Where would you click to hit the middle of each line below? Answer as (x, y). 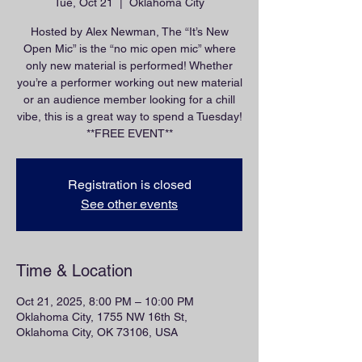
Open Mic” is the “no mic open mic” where (129, 48)
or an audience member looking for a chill (129, 99)
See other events (129, 204)
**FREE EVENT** (129, 133)
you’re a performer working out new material (129, 82)
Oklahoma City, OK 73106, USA (97, 332)
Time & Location (74, 271)
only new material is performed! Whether (129, 65)
